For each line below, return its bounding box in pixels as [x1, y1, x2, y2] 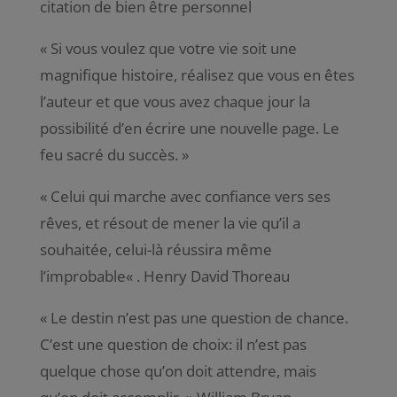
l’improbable [39, 265, 126, 286]
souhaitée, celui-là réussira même [39, 238, 272, 260]
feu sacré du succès [39, 144, 175, 165]
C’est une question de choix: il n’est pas [39, 333, 307, 354]
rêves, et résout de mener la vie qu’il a [39, 212, 300, 233]
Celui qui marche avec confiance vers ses [50, 185, 331, 206]
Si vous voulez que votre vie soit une [50, 37, 297, 58]
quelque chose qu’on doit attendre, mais [39, 360, 316, 381]
